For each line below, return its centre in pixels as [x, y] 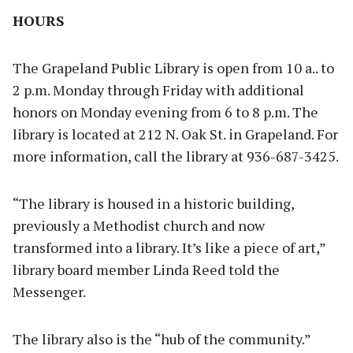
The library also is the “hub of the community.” [162, 339]
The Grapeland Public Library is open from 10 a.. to [173, 68]
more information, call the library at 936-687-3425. [176, 156]
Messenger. [49, 292]
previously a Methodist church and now [139, 226]
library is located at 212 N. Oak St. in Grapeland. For [175, 134]
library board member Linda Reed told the [146, 270]
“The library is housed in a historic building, [153, 204]
